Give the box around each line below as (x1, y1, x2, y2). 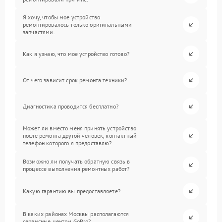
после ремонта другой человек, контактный (23, 132, 137, 139)
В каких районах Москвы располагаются (23, 210, 129, 218)
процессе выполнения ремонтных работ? (23, 165, 130, 172)
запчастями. (23, 28, 55, 36)
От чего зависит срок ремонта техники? (23, 76, 127, 84)
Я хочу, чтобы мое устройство (23, 13, 101, 21)
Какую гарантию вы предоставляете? (23, 187, 120, 195)
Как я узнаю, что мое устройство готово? (23, 50, 129, 57)
